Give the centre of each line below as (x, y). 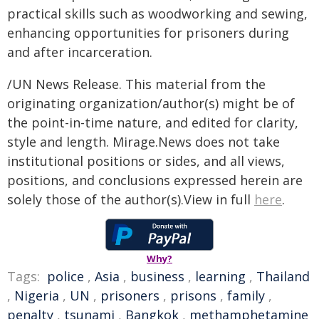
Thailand (283, 276)
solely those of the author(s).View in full (131, 199)
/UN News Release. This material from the (136, 84)
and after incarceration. (80, 52)
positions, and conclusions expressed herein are (155, 180)
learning (220, 276)
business (157, 276)
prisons (193, 295)
